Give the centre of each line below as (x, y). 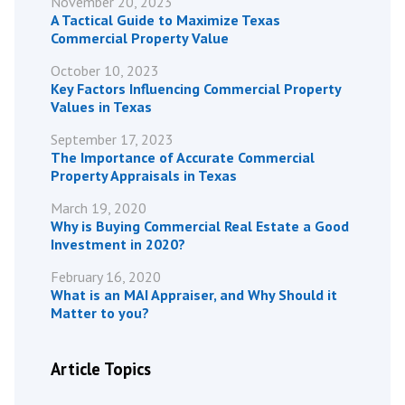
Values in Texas (101, 106)
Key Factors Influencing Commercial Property (196, 88)
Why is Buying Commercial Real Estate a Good (200, 226)
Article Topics (101, 368)
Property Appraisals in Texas (144, 175)
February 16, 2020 (106, 276)
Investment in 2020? (118, 244)
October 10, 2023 (105, 70)
